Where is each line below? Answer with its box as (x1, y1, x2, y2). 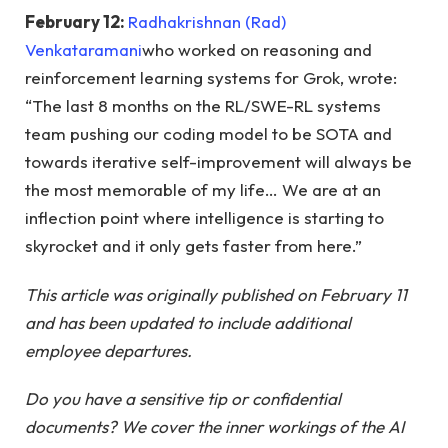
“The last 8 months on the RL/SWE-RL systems (25, 95, 381, 117)
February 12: (25, 11, 128, 33)
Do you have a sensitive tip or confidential (25, 388, 341, 410)
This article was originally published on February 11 (25, 283, 407, 305)
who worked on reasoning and (142, 39, 372, 61)
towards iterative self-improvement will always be (25, 151, 412, 173)
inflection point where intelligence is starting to (25, 207, 384, 229)
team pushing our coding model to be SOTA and (25, 123, 392, 145)
